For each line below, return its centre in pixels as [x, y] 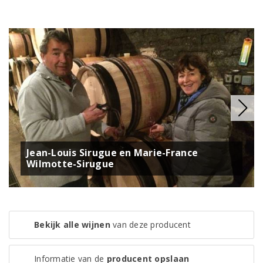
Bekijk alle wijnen [72, 225]
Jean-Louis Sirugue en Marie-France [112, 153]
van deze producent [150, 225]
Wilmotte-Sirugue [70, 164]
